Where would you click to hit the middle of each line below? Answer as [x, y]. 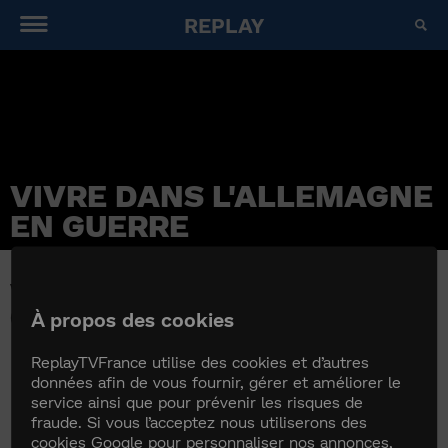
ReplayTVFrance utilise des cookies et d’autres [200, 361]
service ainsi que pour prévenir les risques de [197, 401]
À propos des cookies [133, 318]
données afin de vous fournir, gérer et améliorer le [216, 381]
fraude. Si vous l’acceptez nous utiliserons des [199, 421]
